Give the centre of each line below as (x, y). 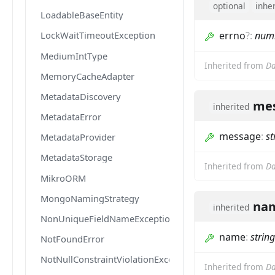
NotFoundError (72, 239)
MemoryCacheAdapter (87, 76)
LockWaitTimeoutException (98, 35)
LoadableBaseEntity (82, 15)
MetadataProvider (78, 137)
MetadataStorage (76, 157)
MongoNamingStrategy (90, 198)
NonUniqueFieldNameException (108, 219)
